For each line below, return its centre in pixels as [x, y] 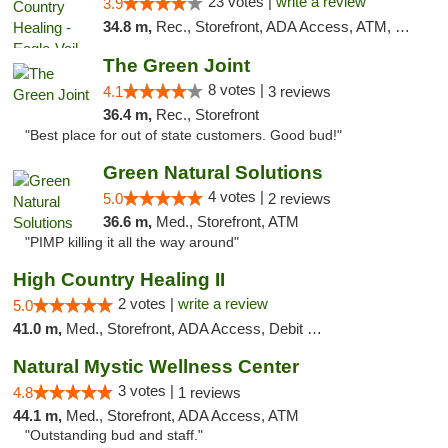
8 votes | [237, 89]
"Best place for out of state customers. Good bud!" [183, 135]
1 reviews [209, 392]
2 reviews [299, 198]
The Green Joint [176, 65]
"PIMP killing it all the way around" [132, 242]
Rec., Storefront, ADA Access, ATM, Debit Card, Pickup [275, 26]
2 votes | [148, 303]
